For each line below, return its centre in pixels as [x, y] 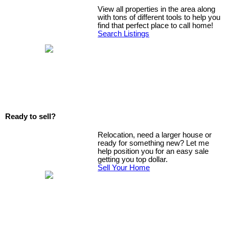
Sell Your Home [124, 167]
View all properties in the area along [157, 9]
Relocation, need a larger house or [155, 135]
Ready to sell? [30, 117]
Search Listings [124, 33]
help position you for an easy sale [153, 151]
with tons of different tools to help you [159, 17]
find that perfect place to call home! [157, 25]
